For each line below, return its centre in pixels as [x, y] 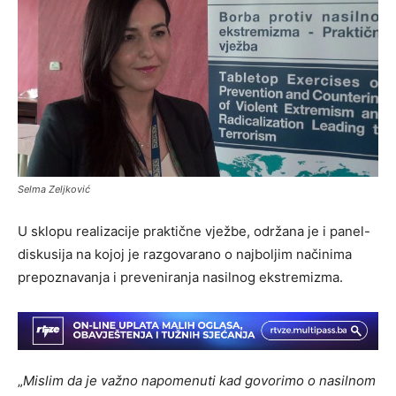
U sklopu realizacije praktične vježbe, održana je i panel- [194, 231]
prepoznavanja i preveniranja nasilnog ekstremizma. [180, 277]
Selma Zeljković [54, 189]
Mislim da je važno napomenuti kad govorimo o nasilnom [199, 380]
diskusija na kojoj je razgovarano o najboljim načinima [185, 254]
